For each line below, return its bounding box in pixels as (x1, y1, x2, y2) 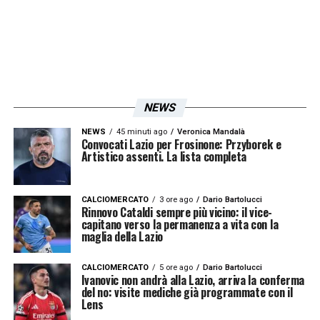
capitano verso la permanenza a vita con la (81, 215, 279, 233)
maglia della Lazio (81, 227, 163, 245)
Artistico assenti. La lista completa (81, 147, 247, 165)
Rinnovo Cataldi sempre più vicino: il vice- (81, 203, 272, 221)
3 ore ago (159, 194, 193, 204)
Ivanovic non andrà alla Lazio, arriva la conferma (81, 271, 304, 289)
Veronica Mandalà (176, 126, 245, 136)
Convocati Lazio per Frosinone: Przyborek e (81, 135, 281, 153)
